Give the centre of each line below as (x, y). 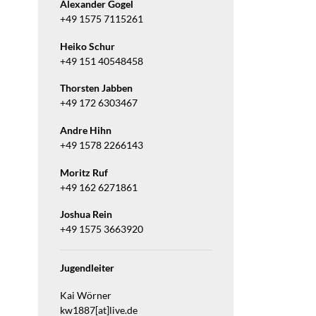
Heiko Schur (87, 46)
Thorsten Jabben (96, 89)
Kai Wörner (85, 295)
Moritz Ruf (84, 172)
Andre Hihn (85, 131)
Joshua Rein (86, 215)
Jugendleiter (87, 268)
